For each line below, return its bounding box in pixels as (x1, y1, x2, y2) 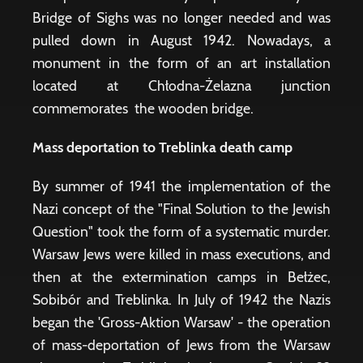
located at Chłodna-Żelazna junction (32, 77, 331, 94)
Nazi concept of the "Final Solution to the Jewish (32, 200, 331, 217)
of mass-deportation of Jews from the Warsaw (32, 336, 331, 353)
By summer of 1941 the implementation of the (32, 177, 331, 194)
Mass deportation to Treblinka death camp (32, 139, 293, 156)
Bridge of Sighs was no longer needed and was (32, 9, 331, 26)
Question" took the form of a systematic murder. (32, 223, 331, 240)
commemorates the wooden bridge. (32, 100, 254, 117)
